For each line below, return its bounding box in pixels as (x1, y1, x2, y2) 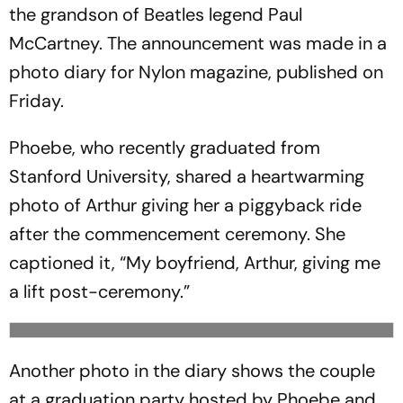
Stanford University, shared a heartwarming (9, 165, 364, 188)
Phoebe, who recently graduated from (9, 136, 320, 159)
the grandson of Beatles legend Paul (9, 3, 302, 26)
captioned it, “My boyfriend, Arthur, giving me (9, 251, 381, 274)
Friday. (9, 89, 64, 112)
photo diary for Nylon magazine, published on (9, 60, 383, 84)
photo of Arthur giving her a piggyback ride (9, 193, 362, 217)
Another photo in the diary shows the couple (9, 359, 375, 382)
